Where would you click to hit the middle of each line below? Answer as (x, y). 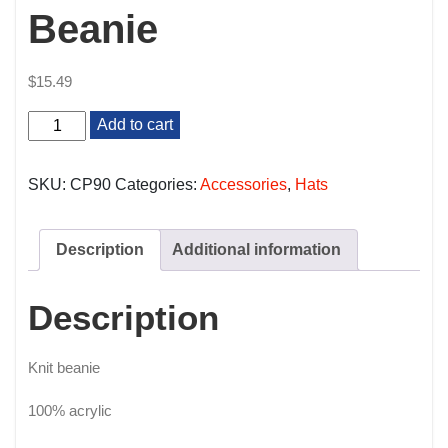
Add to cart (135, 124)
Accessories (243, 184)
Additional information (256, 249)
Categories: (157, 184)
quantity (52, 140)
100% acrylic (70, 410)
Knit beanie (64, 367)
